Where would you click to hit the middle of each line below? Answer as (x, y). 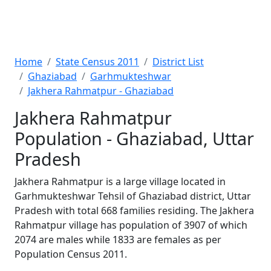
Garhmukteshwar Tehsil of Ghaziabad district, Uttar (133, 196)
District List (178, 62)
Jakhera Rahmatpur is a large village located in (120, 181)
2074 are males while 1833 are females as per (118, 240)
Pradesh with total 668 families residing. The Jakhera (134, 211)
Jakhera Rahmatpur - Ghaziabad (101, 91)
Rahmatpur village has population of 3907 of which (131, 225)
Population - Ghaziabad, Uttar (134, 138)
